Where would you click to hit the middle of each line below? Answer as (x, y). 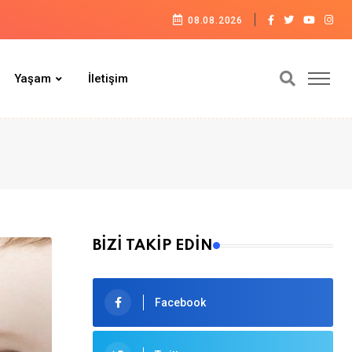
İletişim (108, 79)
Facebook (180, 302)
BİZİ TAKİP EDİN (153, 246)
